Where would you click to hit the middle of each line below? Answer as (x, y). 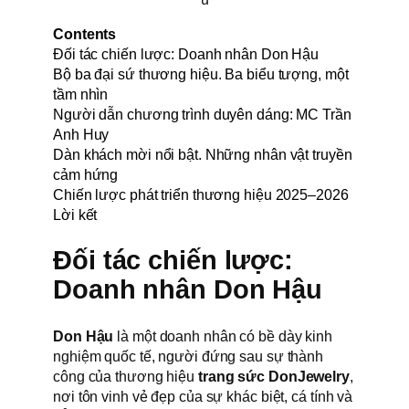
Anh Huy (81, 134)
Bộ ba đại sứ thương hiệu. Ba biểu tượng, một (201, 73)
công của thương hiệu (126, 377)
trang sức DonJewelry (273, 377)
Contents (85, 33)
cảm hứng (86, 174)
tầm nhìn (81, 94)
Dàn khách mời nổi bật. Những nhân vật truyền (203, 154)
